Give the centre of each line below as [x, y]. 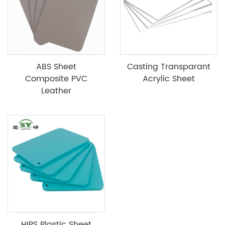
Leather [56, 91]
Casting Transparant [169, 67]
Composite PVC [56, 79]
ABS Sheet [56, 67]
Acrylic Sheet [169, 79]
